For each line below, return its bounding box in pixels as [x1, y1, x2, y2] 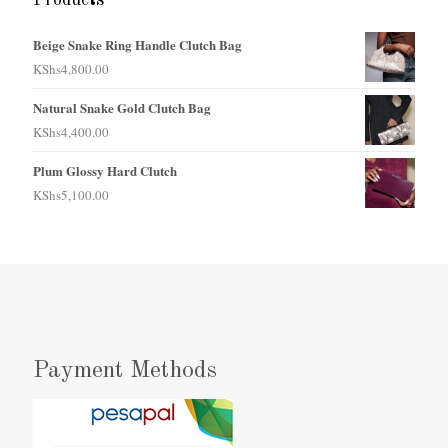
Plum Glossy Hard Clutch [33, 160, 177, 180]
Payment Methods [33, 358, 217, 383]
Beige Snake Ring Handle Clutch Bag [33, 34, 242, 54]
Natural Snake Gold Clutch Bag [33, 97, 211, 117]
